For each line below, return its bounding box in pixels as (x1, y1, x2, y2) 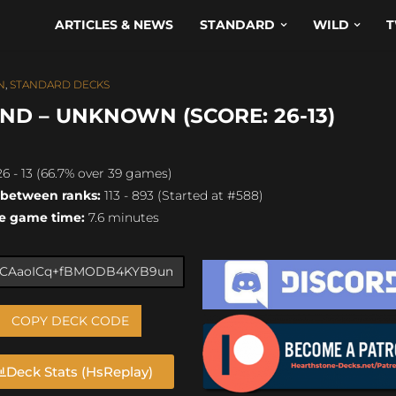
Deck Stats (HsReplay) (6, 362, 154, 380)
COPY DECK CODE (11, 312, 129, 329)
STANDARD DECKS (10, 78, 110, 91)
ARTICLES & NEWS (55, 17, 174, 33)
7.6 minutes (85, 209, 160, 225)
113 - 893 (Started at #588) (101, 187, 264, 203)
